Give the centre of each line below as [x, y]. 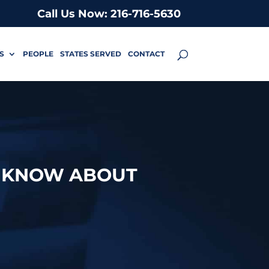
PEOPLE [38, 54]
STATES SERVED [90, 54]
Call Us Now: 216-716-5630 [109, 14]
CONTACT [146, 54]
